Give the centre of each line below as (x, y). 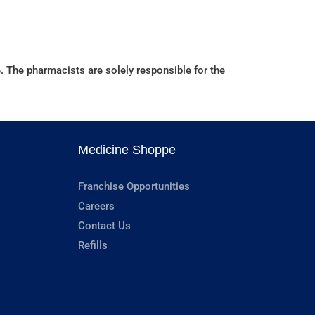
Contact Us (104, 226)
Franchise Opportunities (134, 187)
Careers (96, 206)
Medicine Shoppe (127, 150)
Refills (93, 246)
